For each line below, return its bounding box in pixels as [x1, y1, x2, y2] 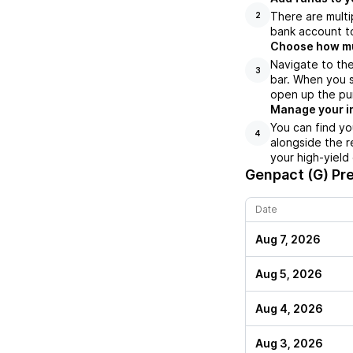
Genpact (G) [245, 166, 329, 184]
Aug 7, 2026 [255, 232, 321, 247]
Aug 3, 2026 [255, 336, 323, 351]
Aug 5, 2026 [255, 267, 322, 281]
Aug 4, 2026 [255, 302, 323, 316]
